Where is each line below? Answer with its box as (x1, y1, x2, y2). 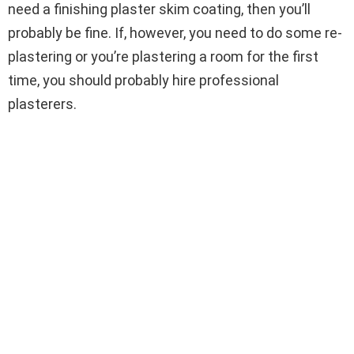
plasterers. (8, 95, 77, 112)
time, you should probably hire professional (8, 71, 279, 88)
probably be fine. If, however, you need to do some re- (8, 24, 342, 41)
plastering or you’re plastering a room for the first (8, 47, 318, 65)
